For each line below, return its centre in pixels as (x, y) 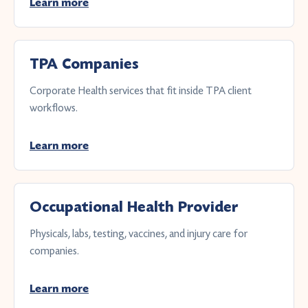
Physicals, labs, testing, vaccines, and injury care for (139, 233)
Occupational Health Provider (134, 207)
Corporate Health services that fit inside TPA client (141, 90)
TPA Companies (84, 64)
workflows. (54, 108)
